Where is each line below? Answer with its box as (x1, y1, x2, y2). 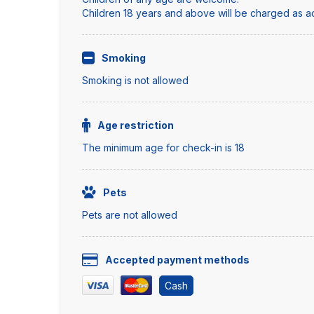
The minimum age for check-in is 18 (82, 142, 245, 153)
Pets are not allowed (82, 209, 177, 221)
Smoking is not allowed (82, 74, 189, 86)
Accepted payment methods (105, 254, 250, 266)
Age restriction (97, 119, 174, 131)
